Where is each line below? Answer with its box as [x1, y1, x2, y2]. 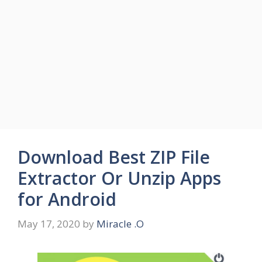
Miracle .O [96, 216, 144, 230]
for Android [18, 187, 116, 211]
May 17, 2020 [18, 216, 80, 230]
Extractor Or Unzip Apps [18, 166, 221, 190]
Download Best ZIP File [18, 145, 210, 169]
